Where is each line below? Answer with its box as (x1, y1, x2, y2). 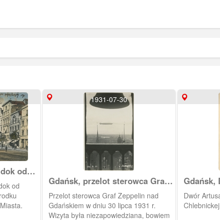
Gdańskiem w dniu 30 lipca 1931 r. (48, 200, 156, 211)
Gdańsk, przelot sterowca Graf (48, 175, 167, 187)
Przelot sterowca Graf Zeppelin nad (48, 191, 159, 201)
